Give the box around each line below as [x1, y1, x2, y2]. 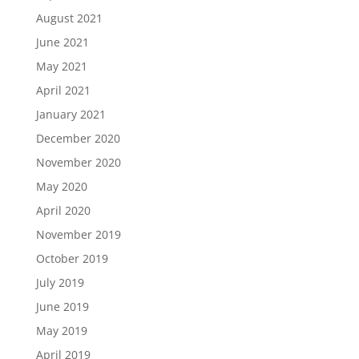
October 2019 [35, 250, 108, 266]
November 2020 [35, 154, 121, 170]
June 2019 [35, 298, 89, 314]
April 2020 [35, 202, 91, 218]
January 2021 [35, 106, 106, 122]
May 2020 [35, 178, 87, 194]
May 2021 [35, 58, 87, 74]
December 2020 [35, 130, 120, 146]
